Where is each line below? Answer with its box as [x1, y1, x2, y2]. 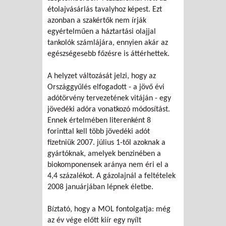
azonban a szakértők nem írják [47, 16, 146, 25]
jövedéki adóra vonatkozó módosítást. [47, 105, 170, 114]
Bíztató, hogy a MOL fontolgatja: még [47, 205, 171, 213]
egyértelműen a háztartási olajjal [47, 27, 156, 36]
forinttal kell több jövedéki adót [47, 127, 150, 136]
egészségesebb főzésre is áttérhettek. [47, 49, 169, 58]
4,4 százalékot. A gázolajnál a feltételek [47, 172, 176, 180]
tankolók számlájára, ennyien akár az [47, 38, 168, 47]
